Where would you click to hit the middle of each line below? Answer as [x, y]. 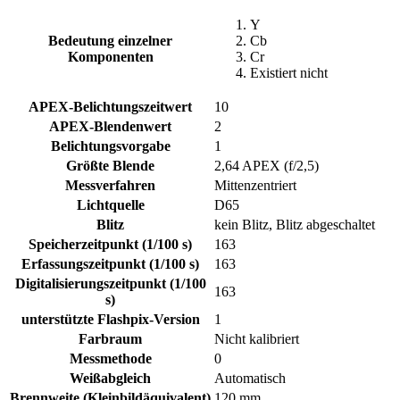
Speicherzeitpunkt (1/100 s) [110, 245]
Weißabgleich [110, 379]
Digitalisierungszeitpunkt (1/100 [110, 284]
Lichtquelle [110, 205]
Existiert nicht [289, 73]
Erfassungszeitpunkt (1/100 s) [110, 264]
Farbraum [110, 339]
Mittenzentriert [255, 186]
